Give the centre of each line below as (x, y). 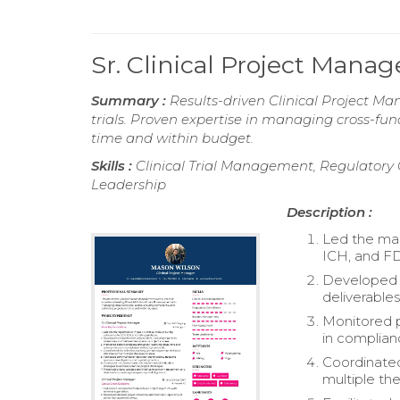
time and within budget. (172, 138)
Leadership (129, 184)
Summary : (130, 100)
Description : (330, 212)
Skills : (113, 166)
